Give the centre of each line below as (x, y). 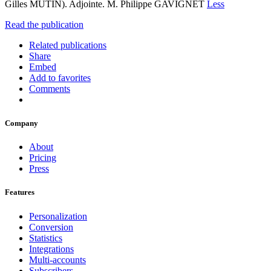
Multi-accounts (57, 260)
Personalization (58, 216)
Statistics (46, 238)
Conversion (51, 227)
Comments (50, 88)
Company (21, 123)
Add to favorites (60, 77)
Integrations (51, 249)
